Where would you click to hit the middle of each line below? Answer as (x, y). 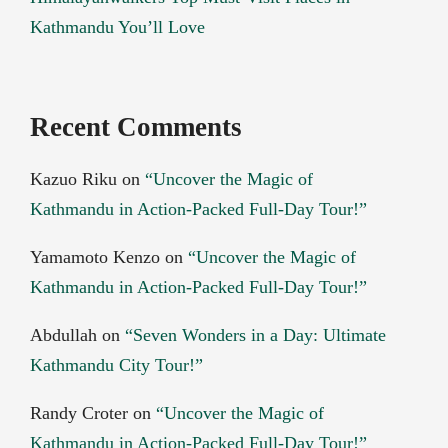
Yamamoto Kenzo (95, 257)
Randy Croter (79, 413)
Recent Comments (136, 126)
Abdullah (64, 335)
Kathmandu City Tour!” (117, 365)
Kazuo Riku (74, 179)
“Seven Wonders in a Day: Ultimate (256, 335)
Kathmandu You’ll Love (118, 26)
